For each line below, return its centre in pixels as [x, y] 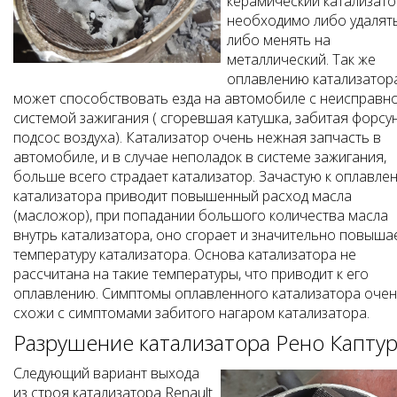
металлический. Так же [301, 60]
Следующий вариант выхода [106, 374]
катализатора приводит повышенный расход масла [183, 196]
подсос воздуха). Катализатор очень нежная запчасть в [197, 138]
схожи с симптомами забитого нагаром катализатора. [191, 313]
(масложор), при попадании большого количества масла [201, 216]
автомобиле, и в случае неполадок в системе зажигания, [200, 157]
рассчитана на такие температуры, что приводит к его [191, 274]
